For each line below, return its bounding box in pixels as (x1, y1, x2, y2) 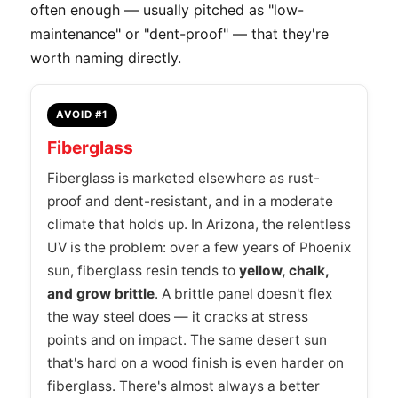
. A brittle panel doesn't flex (155, 284, 332, 302)
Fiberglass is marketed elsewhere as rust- (47, 169, 320, 187)
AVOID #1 (56, 107, 108, 121)
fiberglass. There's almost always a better (47, 377, 320, 394)
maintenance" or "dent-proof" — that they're (30, 24, 329, 43)
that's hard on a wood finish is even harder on (47, 354, 344, 371)
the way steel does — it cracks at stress (47, 307, 308, 325)
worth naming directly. (30, 48, 181, 67)
